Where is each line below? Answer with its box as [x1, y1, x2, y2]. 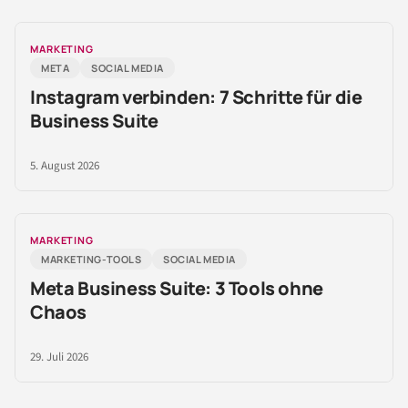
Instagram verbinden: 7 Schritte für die [30, 85, 362, 110]
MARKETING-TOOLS [41, 252, 142, 267]
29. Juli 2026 [30, 349, 88, 366]
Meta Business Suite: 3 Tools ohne [30, 276, 323, 301]
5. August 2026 [30, 158, 99, 175]
